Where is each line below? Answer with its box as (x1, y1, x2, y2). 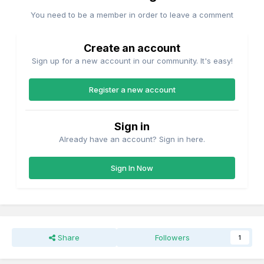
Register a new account (88, 85, 176, 95)
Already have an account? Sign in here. (59, 134, 205, 144)
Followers (155, 233, 190, 243)
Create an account (84, 42, 180, 55)
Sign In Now (111, 163, 153, 173)
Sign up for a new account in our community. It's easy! (31, 56, 233, 66)
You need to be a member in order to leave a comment (31, 10, 233, 20)
